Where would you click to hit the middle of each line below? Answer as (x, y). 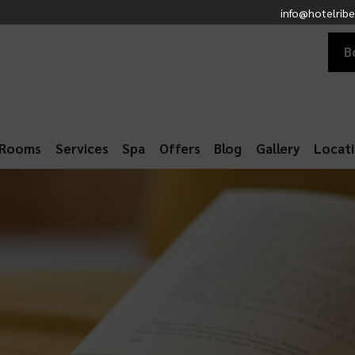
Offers (179, 148)
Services (82, 148)
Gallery (278, 148)
